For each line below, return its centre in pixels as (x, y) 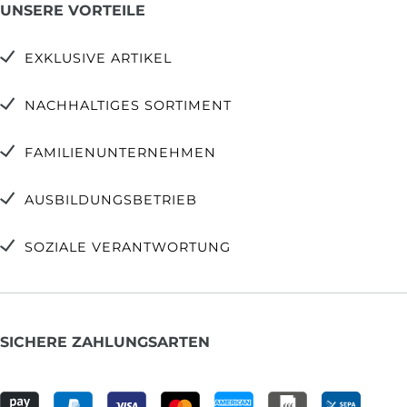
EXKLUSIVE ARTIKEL (98, 58)
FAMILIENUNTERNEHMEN (120, 152)
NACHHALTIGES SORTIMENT (128, 105)
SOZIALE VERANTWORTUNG (128, 247)
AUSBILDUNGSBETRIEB (111, 199)
